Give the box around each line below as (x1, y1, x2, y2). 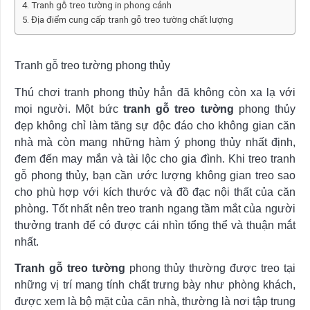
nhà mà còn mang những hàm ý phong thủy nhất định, (15, 136, 295, 148)
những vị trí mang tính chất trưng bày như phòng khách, (15, 278, 295, 291)
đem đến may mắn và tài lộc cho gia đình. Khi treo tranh (15, 152, 295, 165)
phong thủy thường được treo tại (125, 262, 296, 274)
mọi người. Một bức (15, 102, 123, 115)
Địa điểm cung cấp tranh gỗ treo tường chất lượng (30, 14, 233, 25)
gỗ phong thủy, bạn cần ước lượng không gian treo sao (15, 169, 295, 181)
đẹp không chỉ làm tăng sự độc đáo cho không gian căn (15, 119, 295, 131)
